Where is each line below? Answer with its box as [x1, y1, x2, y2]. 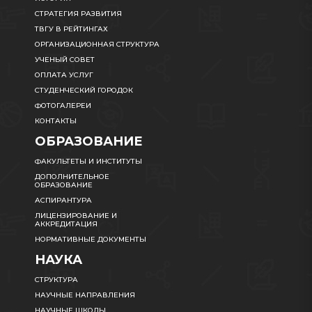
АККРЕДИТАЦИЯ [35, 219, 97, 229]
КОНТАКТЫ [35, 116, 77, 126]
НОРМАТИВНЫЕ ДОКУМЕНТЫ [35, 235, 146, 244]
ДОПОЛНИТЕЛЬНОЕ [35, 172, 109, 182]
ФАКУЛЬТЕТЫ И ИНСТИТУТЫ [35, 157, 142, 166]
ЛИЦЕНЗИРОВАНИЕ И [35, 211, 117, 221]
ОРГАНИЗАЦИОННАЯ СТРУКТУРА [35, 40, 159, 49]
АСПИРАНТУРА [35, 196, 92, 205]
